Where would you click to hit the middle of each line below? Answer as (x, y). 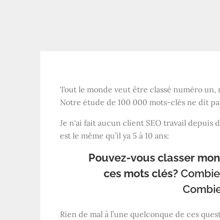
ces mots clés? (142, 174)
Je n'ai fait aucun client (103, 123)
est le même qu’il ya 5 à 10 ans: (114, 136)
